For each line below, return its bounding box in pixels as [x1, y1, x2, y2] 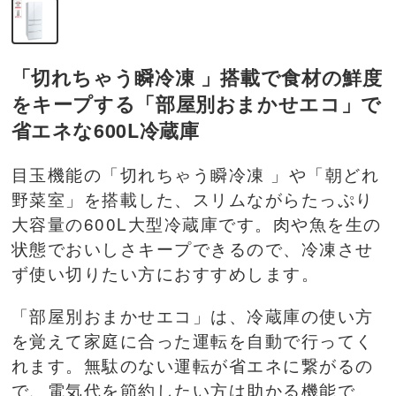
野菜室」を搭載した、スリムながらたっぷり [11, 186, 374, 210]
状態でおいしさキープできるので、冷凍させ [11, 235, 374, 260]
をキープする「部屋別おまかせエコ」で [11, 89, 382, 118]
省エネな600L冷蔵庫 [11, 116, 200, 144]
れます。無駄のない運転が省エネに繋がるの [11, 352, 374, 377]
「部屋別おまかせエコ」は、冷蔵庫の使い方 [11, 302, 374, 327]
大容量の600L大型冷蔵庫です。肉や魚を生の [11, 210, 382, 235]
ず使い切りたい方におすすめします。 [11, 260, 319, 285]
